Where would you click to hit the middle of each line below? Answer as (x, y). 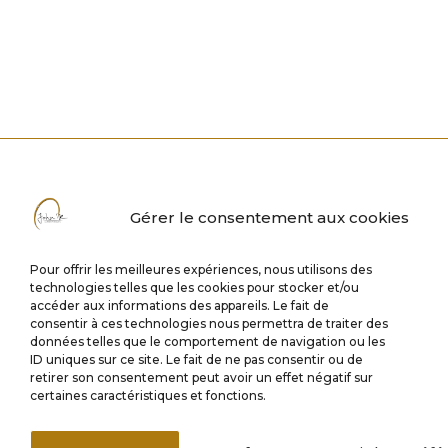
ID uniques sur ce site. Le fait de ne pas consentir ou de (196, 359)
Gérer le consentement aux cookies (269, 217)
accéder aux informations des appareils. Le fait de (179, 305)
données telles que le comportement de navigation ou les (207, 341)
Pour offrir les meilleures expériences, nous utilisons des (201, 269)
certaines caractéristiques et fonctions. (148, 395)
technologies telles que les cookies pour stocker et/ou (194, 287)
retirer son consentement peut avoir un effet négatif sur (201, 377)
